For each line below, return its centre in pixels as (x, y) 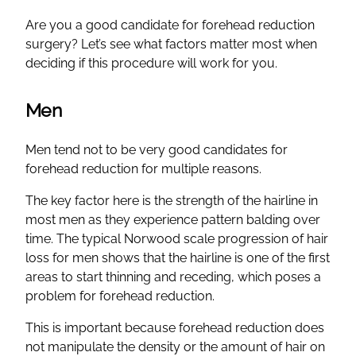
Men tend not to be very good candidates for (157, 149)
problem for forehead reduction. (120, 296)
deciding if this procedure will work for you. (151, 63)
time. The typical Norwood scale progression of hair (177, 238)
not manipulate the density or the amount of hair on (175, 346)
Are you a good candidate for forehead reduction (170, 25)
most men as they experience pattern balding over (173, 219)
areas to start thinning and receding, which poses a (173, 277)
